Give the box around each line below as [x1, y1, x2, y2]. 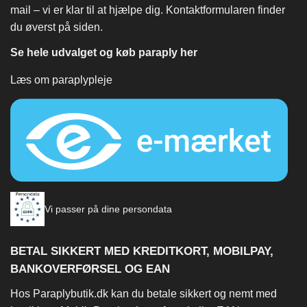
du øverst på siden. [10, 21, 103, 34]
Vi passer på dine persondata [45, 203, 172, 214]
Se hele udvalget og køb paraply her [10, 47, 197, 59]
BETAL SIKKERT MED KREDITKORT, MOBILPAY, [10, 245, 273, 258]
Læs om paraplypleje [10, 74, 112, 86]
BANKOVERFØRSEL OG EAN [10, 262, 170, 276]
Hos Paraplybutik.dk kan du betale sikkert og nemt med [10, 288, 277, 300]
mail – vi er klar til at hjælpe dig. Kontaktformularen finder [10, 4, 285, 16]
